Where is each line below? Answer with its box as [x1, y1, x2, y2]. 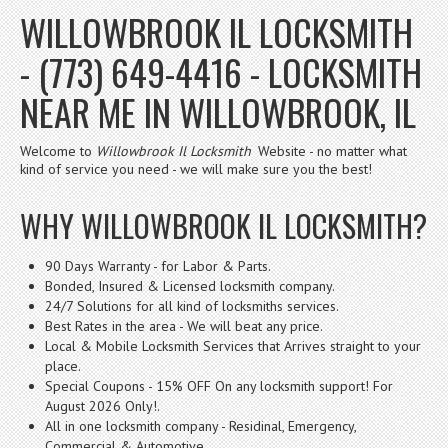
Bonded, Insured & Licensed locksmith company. [45, 276, 335, 295]
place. [45, 356, 81, 375]
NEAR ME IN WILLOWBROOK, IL [20, 84, 416, 138]
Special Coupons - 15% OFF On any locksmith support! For [45, 376, 393, 395]
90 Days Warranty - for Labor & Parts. [45, 256, 271, 275]
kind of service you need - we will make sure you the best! [20, 159, 372, 178]
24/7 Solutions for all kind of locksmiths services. [45, 296, 339, 315]
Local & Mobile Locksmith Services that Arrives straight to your [45, 336, 421, 355]
